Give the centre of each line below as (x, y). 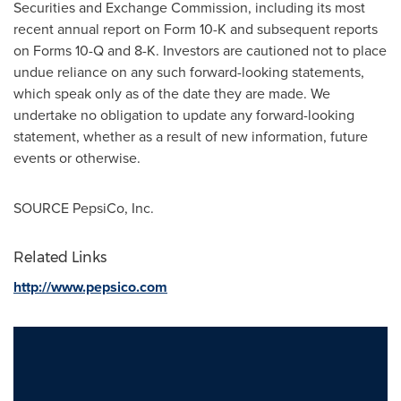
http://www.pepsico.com (90, 286)
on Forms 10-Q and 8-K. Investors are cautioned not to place (200, 50)
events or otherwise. (77, 158)
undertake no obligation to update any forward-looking (184, 115)
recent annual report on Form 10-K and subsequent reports (196, 29)
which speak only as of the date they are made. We (172, 93)
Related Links (60, 257)
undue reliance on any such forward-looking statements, (189, 72)
